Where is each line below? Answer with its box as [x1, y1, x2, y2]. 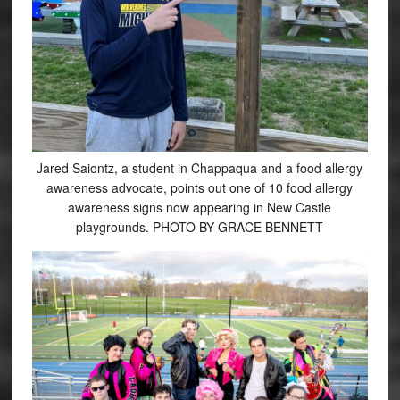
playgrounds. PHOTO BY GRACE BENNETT [76, 218, 324, 237]
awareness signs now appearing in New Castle [68, 198, 332, 217]
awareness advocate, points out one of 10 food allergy [46, 179, 354, 197]
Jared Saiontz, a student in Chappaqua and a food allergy [37, 159, 363, 178]
